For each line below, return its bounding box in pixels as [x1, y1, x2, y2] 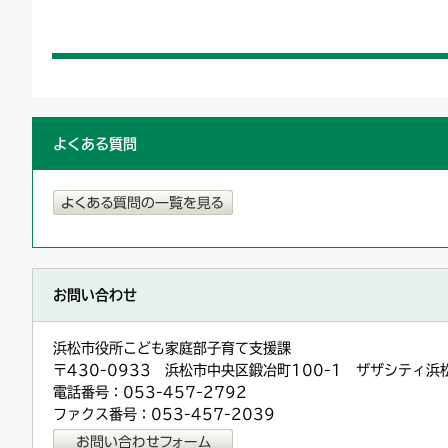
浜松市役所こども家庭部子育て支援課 [53, 340, 291, 355]
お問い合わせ [53, 287, 137, 302]
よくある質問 [53, 136, 137, 151]
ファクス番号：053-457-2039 [53, 406, 275, 421]
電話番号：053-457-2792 [53, 384, 247, 399]
